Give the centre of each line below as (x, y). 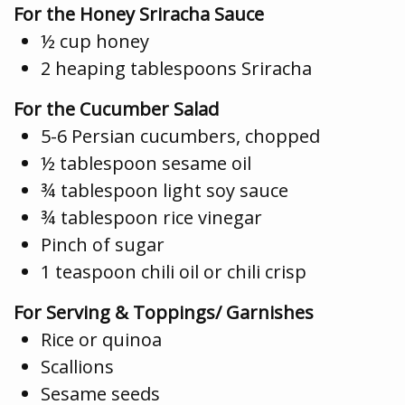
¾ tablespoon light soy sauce (165, 190)
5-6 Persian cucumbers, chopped (180, 136)
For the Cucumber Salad (116, 108)
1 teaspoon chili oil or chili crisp (174, 271)
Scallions (77, 366)
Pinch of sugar (103, 244)
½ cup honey (95, 41)
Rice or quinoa (101, 339)
